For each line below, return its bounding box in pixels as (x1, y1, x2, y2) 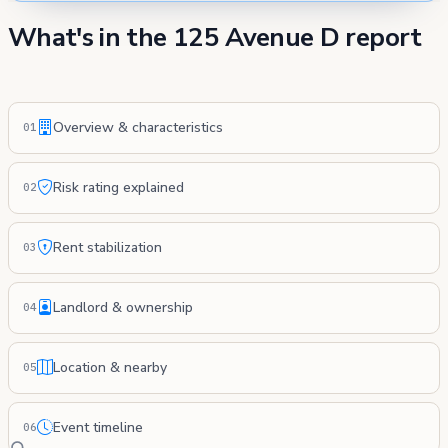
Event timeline (53, 418, 143, 438)
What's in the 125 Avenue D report (8, 20, 422, 56)
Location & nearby (53, 358, 167, 378)
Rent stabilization (53, 238, 162, 258)
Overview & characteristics (53, 118, 223, 138)
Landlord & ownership (53, 298, 193, 318)
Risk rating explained (53, 178, 184, 198)
